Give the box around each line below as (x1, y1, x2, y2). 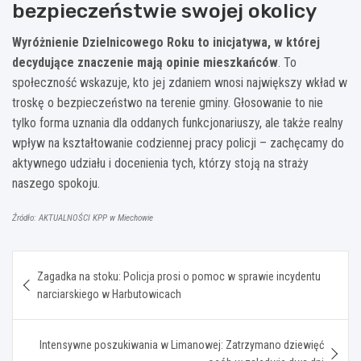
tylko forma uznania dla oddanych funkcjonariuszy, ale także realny (12, 114, 343, 131)
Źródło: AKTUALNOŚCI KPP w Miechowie (12, 212, 153, 223)
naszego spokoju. (12, 175, 100, 191)
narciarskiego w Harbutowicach (37, 287, 181, 301)
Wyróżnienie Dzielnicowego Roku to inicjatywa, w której (12, 34, 320, 50)
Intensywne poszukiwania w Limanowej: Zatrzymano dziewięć (39, 338, 324, 351)
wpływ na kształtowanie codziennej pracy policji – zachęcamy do (12, 135, 344, 151)
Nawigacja (11, 250, 114, 274)
